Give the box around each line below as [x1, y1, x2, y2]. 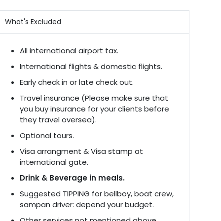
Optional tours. [20, 130, 74, 141]
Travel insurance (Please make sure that [20, 93, 168, 103]
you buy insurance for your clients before [20, 104, 169, 114]
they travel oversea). [20, 114, 97, 125]
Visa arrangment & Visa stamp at [20, 146, 143, 156]
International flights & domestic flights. [20, 61, 162, 72]
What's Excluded [5, 17, 61, 27]
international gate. [20, 157, 88, 167]
